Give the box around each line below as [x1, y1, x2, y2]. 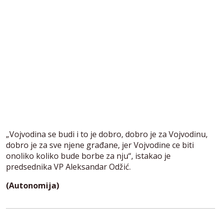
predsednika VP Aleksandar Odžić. [6, 161, 131, 173]
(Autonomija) [6, 180, 59, 191]
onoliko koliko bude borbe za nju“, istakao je [6, 150, 171, 162]
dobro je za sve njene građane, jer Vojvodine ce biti [6, 140, 194, 151]
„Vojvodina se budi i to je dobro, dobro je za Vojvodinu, [6, 129, 208, 140]
